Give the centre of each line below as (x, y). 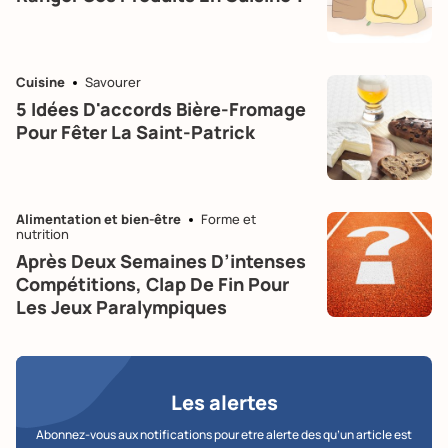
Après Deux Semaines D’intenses (161, 260)
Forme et (228, 218)
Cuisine (40, 81)
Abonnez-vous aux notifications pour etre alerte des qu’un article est (224, 434)
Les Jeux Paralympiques (121, 306)
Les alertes (224, 402)
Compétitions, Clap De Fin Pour (152, 283)
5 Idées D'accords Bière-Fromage (161, 108)
